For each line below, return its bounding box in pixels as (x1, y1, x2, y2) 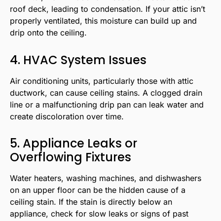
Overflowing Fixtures (10, 149, 131, 166)
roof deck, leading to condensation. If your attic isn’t (10, 4, 205, 14)
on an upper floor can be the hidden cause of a (10, 185, 185, 195)
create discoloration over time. (10, 111, 124, 121)
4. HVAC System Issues (10, 51, 147, 68)
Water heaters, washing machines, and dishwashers (10, 173, 201, 184)
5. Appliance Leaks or (10, 135, 137, 152)
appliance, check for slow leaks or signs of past (10, 209, 188, 219)
